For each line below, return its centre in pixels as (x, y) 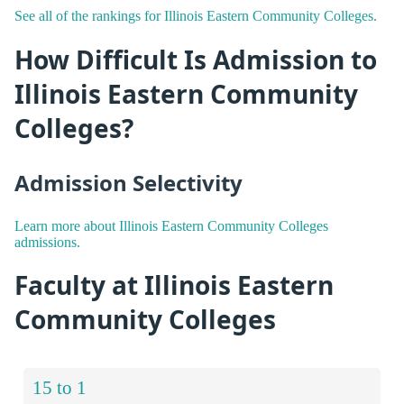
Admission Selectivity (129, 183)
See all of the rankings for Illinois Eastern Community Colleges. (196, 16)
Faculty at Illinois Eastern (174, 285)
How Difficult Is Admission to (196, 59)
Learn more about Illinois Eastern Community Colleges (171, 225)
